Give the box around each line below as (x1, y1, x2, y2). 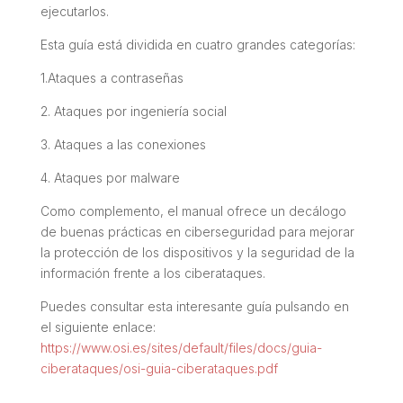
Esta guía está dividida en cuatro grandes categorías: (40, 36, 355, 52)
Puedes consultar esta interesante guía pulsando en (40, 298, 349, 314)
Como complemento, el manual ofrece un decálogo (40, 202, 346, 219)
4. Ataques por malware (40, 169, 180, 185)
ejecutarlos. (40, 3, 109, 19)
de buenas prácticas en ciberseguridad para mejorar (40, 223, 354, 239)
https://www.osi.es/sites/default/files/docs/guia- (40, 339, 322, 355)
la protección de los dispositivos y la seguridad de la (40, 244, 354, 260)
